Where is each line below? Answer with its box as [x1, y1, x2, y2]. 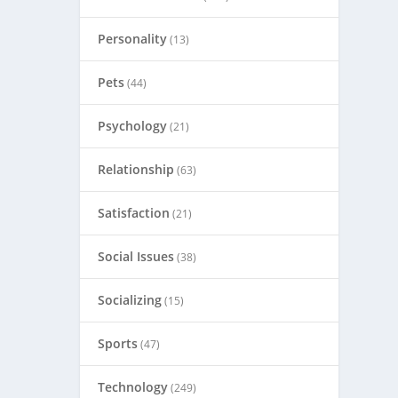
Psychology [98, 117, 168, 134]
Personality [98, 30, 168, 47]
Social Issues [98, 248, 175, 265]
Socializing [98, 291, 163, 308]
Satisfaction [98, 204, 171, 221]
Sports [98, 335, 139, 352]
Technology [98, 378, 169, 395]
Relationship [98, 161, 175, 178]
